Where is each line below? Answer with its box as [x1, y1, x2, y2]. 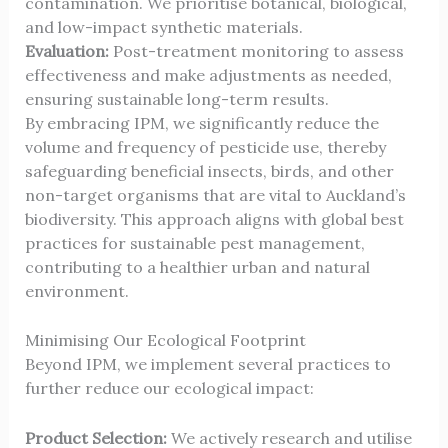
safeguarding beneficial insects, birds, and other [24, 160, 394, 181]
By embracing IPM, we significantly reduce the [24, 112, 379, 133]
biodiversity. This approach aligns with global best [24, 208, 404, 229]
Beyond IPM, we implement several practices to [24, 354, 391, 375]
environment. [24, 280, 129, 301]
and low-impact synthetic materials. [24, 16, 303, 37]
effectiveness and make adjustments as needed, [24, 64, 392, 85]
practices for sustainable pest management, [24, 232, 365, 253]
